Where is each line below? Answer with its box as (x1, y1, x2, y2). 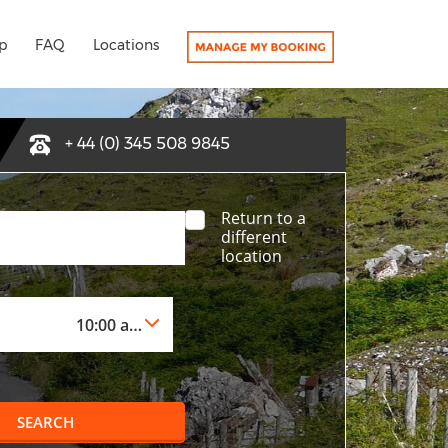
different (221, 225, 288, 248)
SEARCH (16, 412, 74, 433)
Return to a (221, 206, 307, 229)
